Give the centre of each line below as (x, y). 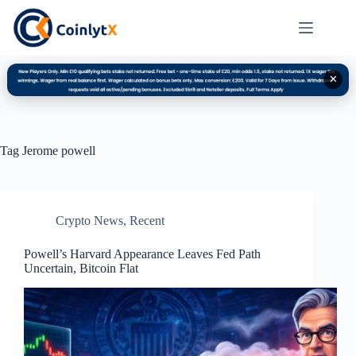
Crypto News (89, 220)
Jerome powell (57, 150)
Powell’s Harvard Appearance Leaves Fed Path (142, 253)
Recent (147, 220)
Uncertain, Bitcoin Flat (81, 268)
